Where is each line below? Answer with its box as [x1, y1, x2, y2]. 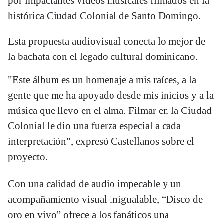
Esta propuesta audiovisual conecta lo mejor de [8, 35, 205, 47]
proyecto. [8, 150, 48, 163]
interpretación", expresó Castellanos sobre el [8, 135, 194, 147]
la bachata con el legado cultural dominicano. [8, 50, 198, 62]
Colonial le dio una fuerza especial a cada [8, 119, 181, 132]
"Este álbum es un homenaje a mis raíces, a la [8, 73, 196, 86]
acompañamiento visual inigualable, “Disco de [8, 193, 203, 205]
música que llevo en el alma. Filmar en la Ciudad [8, 104, 212, 116]
